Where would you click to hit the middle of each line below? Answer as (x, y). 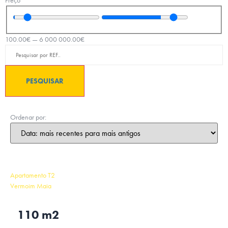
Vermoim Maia (31, 186)
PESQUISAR (45, 81)
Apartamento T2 (33, 175)
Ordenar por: (28, 117)
